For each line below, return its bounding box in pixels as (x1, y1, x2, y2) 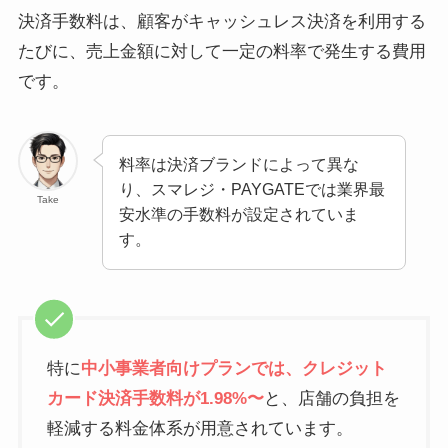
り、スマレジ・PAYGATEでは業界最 (119, 180, 386, 199)
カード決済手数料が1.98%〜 (47, 389, 265, 409)
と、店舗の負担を (264, 389, 401, 409)
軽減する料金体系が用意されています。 (47, 419, 354, 439)
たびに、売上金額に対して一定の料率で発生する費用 (17, 42, 426, 62)
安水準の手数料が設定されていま (119, 205, 360, 224)
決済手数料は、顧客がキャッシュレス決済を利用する (17, 12, 426, 32)
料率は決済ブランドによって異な (119, 155, 360, 174)
